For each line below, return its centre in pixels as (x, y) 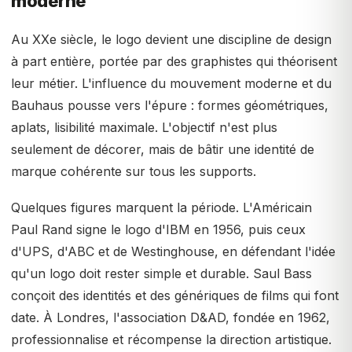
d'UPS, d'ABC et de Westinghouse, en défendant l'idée (173, 251)
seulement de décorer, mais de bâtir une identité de (163, 149)
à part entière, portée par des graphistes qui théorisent (174, 61)
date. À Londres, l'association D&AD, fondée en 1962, (170, 317)
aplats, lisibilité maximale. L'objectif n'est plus (144, 127)
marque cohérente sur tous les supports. (134, 171)
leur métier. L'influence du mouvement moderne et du (171, 83)
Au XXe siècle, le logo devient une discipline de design (171, 39)
